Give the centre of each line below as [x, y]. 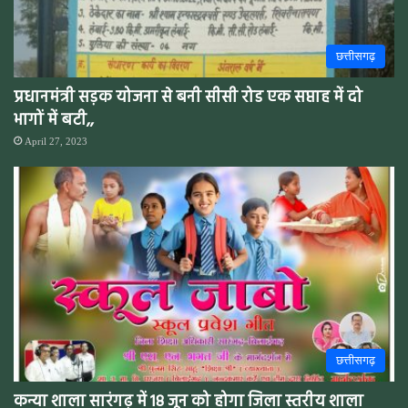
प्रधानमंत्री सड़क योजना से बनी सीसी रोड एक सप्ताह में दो [188, 97]
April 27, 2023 [56, 141]
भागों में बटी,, [54, 120]
